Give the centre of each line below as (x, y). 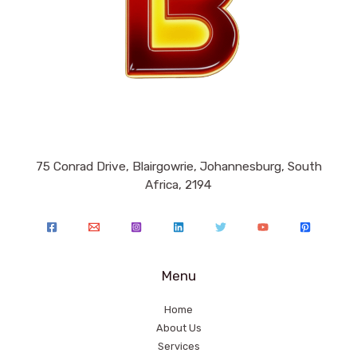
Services (178, 346)
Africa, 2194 (178, 185)
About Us (178, 328)
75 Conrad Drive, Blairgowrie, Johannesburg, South (178, 167)
